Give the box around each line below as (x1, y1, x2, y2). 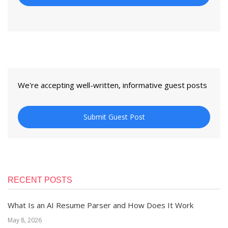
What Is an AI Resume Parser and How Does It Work (8, 200, 193, 210)
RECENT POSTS (8, 176, 72, 184)
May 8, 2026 (8, 216, 42, 224)
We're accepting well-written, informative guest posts (18, 80, 207, 90)
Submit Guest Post (83, 112, 145, 122)
